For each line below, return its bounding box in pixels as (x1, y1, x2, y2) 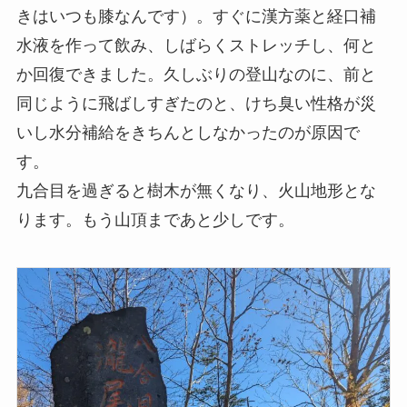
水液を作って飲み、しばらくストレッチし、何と (15, 35, 376, 55)
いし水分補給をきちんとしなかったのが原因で (15, 123, 360, 142)
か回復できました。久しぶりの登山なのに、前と (15, 65, 376, 84)
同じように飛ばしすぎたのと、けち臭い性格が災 (15, 94, 376, 113)
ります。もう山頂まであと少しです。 (15, 210, 294, 229)
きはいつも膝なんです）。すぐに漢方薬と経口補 (15, 6, 376, 25)
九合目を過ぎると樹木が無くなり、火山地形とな (15, 181, 376, 200)
